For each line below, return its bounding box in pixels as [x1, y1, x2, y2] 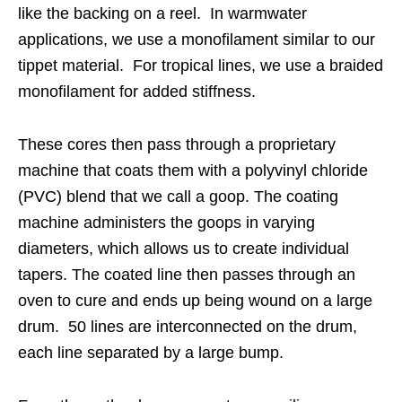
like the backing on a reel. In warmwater [18, 4, 307, 22]
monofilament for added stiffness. [18, 82, 256, 100]
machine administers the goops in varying [18, 213, 315, 232]
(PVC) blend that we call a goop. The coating [18, 187, 338, 205]
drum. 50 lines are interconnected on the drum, [18, 317, 357, 336]
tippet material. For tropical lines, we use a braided [18, 56, 383, 74]
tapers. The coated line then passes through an [18, 265, 355, 284]
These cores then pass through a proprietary [18, 135, 336, 153]
